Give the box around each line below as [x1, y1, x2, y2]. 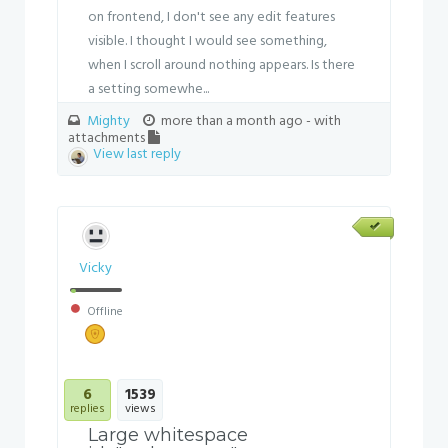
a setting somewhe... [88, 78, 209, 101]
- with [306, 110, 341, 133]
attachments [68, 127, 148, 150]
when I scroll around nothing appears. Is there [88, 54, 355, 77]
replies [70, 399, 105, 419]
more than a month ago [158, 110, 306, 133]
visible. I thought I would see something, [88, 30, 327, 53]
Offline [83, 302, 123, 322]
